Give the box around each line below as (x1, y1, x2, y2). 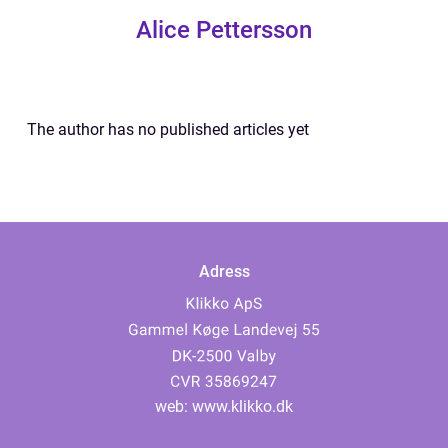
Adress (198, 262, 250, 282)
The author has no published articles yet (27, 120, 309, 139)
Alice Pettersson (136, 16, 312, 44)
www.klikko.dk (192, 397, 293, 416)
